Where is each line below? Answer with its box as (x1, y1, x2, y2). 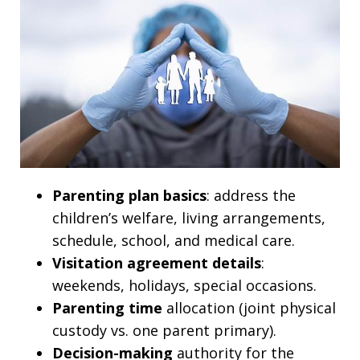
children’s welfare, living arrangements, (52, 207, 325, 227)
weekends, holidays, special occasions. (52, 275, 317, 295)
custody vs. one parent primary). (52, 320, 276, 340)
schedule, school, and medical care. (52, 230, 295, 250)
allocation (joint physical (162, 297, 336, 317)
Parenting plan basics (52, 185, 207, 205)
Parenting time (52, 297, 162, 317)
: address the (207, 185, 296, 205)
